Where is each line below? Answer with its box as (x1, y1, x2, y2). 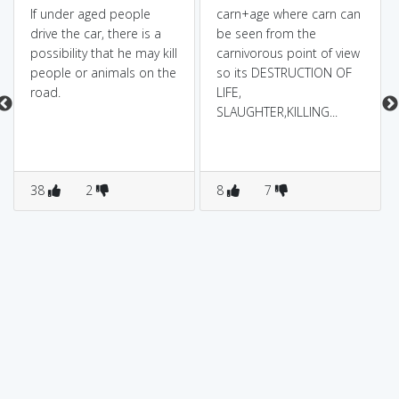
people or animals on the (29, 64, 176, 81)
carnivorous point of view (216, 45, 360, 61)
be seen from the (216, 25, 316, 42)
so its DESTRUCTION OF (216, 64, 352, 81)
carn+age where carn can (216, 5, 361, 22)
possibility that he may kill (29, 45, 177, 61)
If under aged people (29, 5, 151, 22)
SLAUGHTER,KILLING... (216, 103, 338, 120)
